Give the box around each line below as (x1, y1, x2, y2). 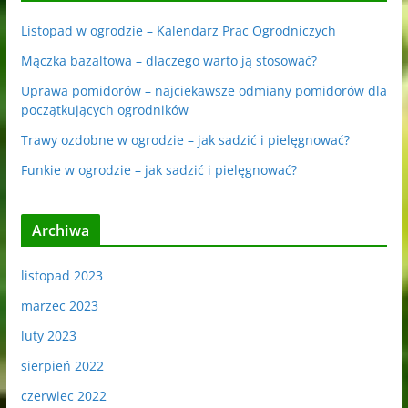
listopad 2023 (20, 267, 103, 285)
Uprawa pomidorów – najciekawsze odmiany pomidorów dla (20, 82, 387, 100)
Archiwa (31, 220, 89, 241)
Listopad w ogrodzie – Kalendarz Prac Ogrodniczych (20, 22, 336, 40)
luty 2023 (20, 327, 76, 345)
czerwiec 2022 (20, 387, 107, 405)
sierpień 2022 (20, 357, 104, 375)
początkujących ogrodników (20, 101, 189, 119)
